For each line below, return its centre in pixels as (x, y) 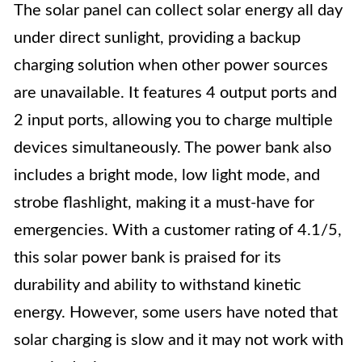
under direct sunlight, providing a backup (157, 38)
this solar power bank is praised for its (147, 258)
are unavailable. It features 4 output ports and (175, 93)
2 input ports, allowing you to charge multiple (173, 120)
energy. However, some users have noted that (176, 313)
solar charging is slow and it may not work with (179, 340)
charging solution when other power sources (171, 65)
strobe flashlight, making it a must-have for (164, 203)
